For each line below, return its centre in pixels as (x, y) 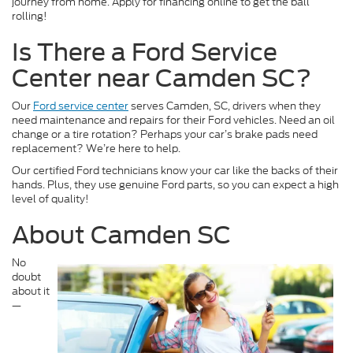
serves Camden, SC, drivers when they (225, 106)
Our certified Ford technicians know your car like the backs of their (175, 171)
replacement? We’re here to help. (96, 149)
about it (31, 292)
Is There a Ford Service (145, 52)
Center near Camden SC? (162, 78)
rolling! (30, 17)
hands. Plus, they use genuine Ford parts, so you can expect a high (175, 185)
